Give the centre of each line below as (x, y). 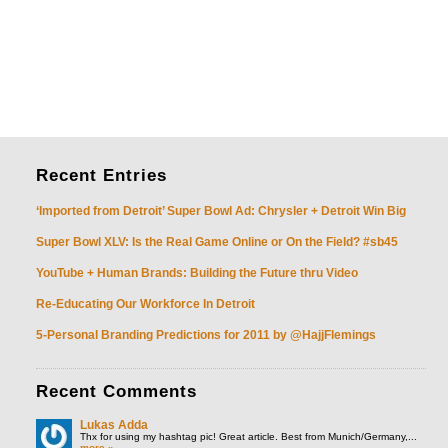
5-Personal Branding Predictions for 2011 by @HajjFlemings (206, 335)
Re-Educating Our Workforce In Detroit (145, 304)
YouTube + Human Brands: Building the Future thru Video (197, 273)
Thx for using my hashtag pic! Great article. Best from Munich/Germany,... (248, 436)
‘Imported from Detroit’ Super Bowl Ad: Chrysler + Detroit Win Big (221, 211)
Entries (135, 175)
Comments (150, 391)
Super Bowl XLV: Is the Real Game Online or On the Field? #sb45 (217, 242)
